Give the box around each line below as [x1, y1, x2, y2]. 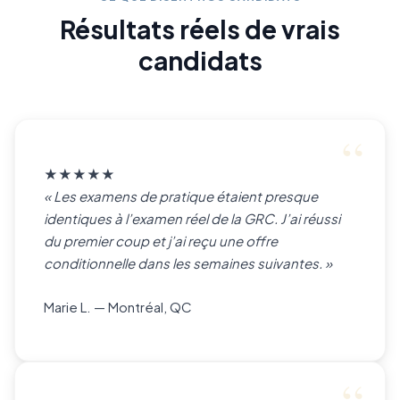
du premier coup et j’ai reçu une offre [44, 232, 278, 249]
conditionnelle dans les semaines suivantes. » [44, 254, 332, 271]
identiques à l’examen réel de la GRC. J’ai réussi [44, 210, 340, 227]
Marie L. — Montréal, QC [44, 298, 192, 315]
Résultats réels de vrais [60, 13, 340, 45]
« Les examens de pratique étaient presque [44, 187, 318, 204]
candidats [137, 45, 262, 76]
